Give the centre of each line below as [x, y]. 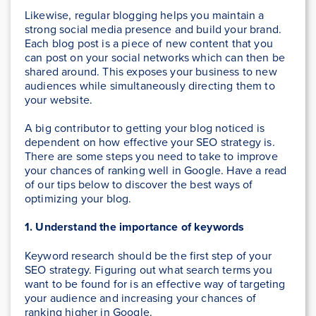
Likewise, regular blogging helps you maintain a [145, 15]
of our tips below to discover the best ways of [139, 184]
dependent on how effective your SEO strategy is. [150, 142]
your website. [59, 100]
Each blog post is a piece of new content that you [149, 43]
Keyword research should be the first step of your [148, 256]
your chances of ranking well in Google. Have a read [156, 170]
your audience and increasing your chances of [141, 298]
